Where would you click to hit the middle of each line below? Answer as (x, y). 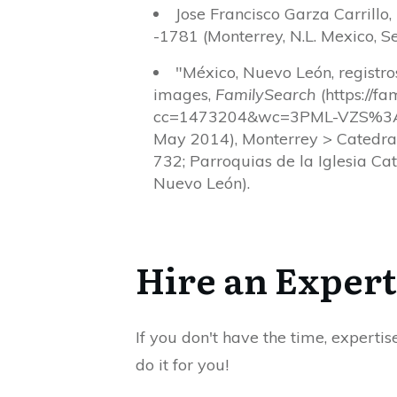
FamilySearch (266, 94)
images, (184, 94)
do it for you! (182, 364)
